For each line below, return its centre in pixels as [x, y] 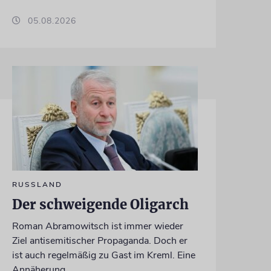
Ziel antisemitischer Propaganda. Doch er [100, 241]
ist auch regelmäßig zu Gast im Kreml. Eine [103, 256]
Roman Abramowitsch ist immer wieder [97, 227]
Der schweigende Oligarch [100, 205]
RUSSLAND [37, 185]
